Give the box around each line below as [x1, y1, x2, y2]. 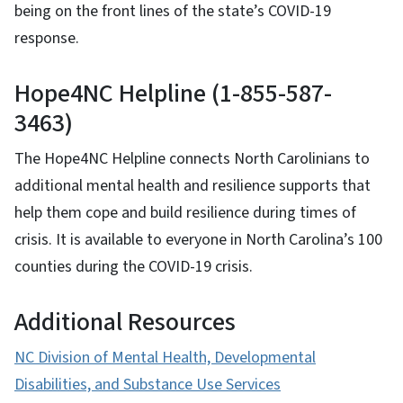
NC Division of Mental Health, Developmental [14, 345, 316, 369]
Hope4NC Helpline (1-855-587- [14, 75, 332, 112]
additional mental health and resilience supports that [14, 174, 371, 197]
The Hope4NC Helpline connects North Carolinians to [14, 147, 370, 170]
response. [14, 26, 83, 49]
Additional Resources [14, 303, 241, 340]
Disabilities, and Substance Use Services [14, 372, 281, 396]
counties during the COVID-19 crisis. [14, 255, 256, 278]
